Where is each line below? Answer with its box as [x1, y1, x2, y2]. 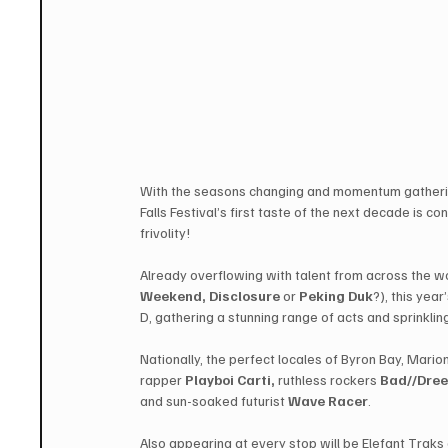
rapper [140, 371, 186, 389]
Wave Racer [288, 392, 369, 410]
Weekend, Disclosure [140, 287, 281, 305]
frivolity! [140, 224, 191, 242]
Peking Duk [299, 287, 374, 305]
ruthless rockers [275, 371, 381, 389]
